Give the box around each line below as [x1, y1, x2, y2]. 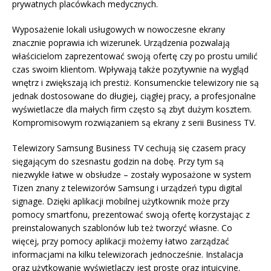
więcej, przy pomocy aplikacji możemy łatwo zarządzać [12, 235, 229, 247]
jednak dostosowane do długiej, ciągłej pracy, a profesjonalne [12, 90, 256, 102]
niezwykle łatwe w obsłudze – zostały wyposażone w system [12, 169, 251, 181]
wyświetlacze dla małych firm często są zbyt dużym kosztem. [12, 103, 252, 116]
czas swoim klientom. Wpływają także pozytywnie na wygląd [12, 64, 249, 76]
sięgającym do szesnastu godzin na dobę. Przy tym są [12, 155, 224, 168]
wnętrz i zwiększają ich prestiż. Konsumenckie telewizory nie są [12, 77, 259, 89]
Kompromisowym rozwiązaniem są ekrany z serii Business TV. [12, 117, 256, 129]
